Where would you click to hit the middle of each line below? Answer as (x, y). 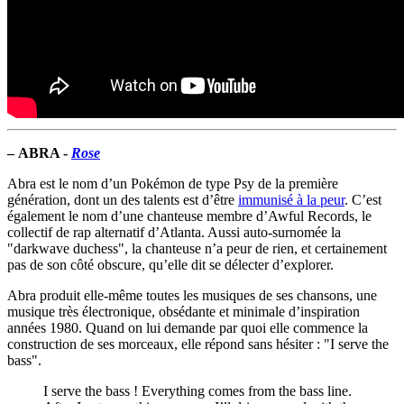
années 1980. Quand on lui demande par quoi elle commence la (188, 328)
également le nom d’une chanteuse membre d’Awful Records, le (189, 216)
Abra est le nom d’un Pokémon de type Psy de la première (173, 184)
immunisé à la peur (291, 200)
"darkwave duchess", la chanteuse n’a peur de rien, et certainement (197, 249)
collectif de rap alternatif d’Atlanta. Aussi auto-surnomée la (174, 233)
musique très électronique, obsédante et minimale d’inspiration (184, 312)
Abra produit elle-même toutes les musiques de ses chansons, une (192, 296)
